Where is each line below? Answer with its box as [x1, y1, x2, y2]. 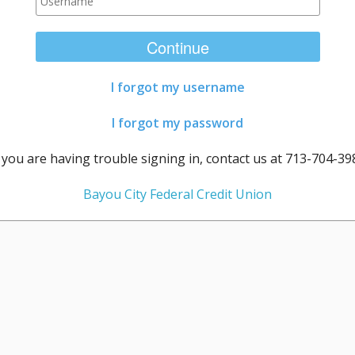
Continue [146, 36, 209, 59]
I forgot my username [110, 78, 245, 96]
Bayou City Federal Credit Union [83, 185, 272, 203]
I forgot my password [112, 114, 243, 132]
